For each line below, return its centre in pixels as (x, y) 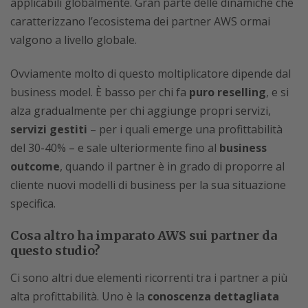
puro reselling (228, 92)
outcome (35, 166)
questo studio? (55, 251)
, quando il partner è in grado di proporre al (172, 166)
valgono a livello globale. (74, 40)
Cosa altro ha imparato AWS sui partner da (144, 235)
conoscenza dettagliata (213, 296)
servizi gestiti (49, 129)
